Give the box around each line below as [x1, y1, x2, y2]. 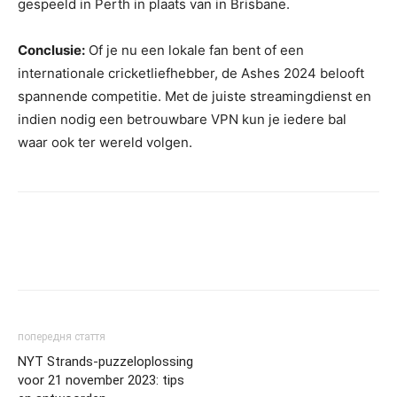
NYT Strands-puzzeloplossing [18, 353, 193, 370]
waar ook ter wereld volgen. [18, 133, 192, 151]
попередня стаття [18, 330, 105, 343]
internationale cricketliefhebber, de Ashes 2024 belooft [18, 64, 364, 82]
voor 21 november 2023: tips [18, 371, 184, 388]
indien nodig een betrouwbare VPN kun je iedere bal [18, 110, 346, 128]
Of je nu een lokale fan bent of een [85, 41, 304, 58]
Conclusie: [18, 41, 85, 58]
